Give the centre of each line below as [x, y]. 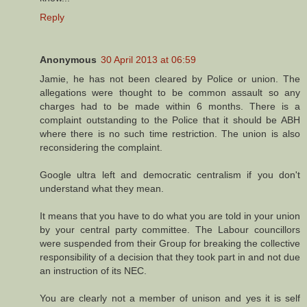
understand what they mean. [102, 188]
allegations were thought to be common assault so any [170, 92]
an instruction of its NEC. [93, 270]
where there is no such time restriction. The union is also [170, 133]
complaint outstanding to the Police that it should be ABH [170, 120]
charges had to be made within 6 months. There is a [170, 106]
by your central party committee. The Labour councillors [170, 229]
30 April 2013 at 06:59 [148, 59]
